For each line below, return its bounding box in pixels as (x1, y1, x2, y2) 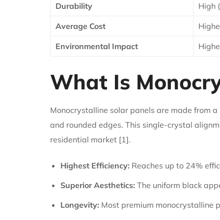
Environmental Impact (55, 41, 138, 51)
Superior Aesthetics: (60, 180, 135, 190)
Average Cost (55, 21, 106, 31)
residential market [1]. (50, 134, 131, 144)
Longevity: (60, 199, 99, 210)
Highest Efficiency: (60, 160, 130, 170)
